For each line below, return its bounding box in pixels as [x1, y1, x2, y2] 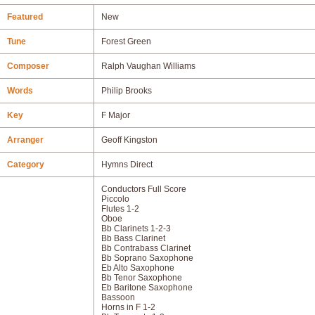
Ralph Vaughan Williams [101, 61, 195, 71]
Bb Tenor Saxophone [101, 273, 182, 283]
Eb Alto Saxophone [101, 263, 174, 273]
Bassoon [101, 292, 135, 302]
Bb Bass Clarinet [101, 233, 165, 243]
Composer [7, 61, 49, 71]
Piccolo [101, 194, 129, 204]
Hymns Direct [101, 160, 153, 169]
